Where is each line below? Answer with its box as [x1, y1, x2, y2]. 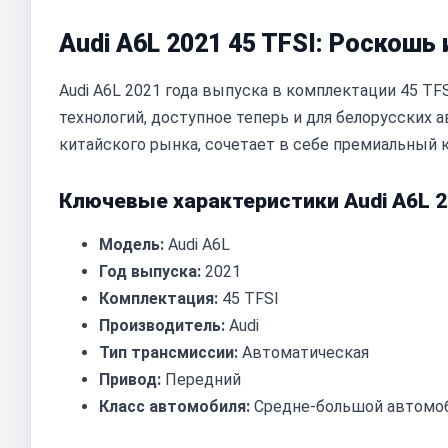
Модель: [99, 235, 164, 254]
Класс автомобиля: [99, 397, 250, 416]
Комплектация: [99, 289, 218, 308]
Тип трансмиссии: [99, 343, 238, 362]
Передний [161, 370, 241, 389]
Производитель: [99, 316, 225, 335]
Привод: [99, 370, 161, 389]
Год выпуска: [99, 262, 201, 281]
